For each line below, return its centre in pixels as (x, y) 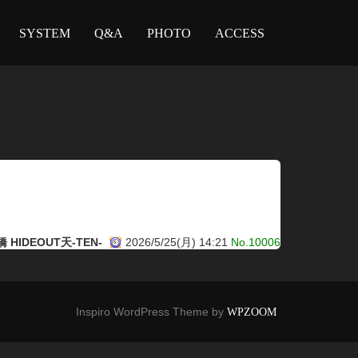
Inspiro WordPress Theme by (151, 311)
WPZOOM (252, 312)
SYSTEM (45, 33)
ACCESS (240, 33)
